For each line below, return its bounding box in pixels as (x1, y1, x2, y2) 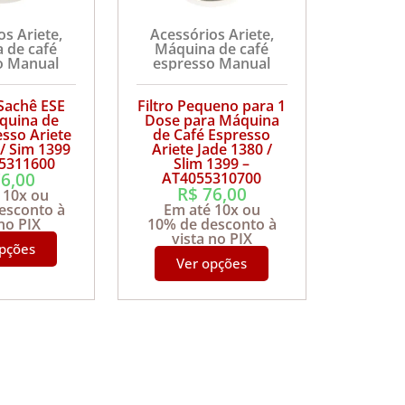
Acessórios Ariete (149, 24, 270, 44)
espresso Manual (153, 52, 271, 73)
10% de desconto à (146, 213, 277, 234)
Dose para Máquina (144, 109, 279, 130)
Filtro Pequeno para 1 (137, 95, 287, 116)
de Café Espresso (153, 124, 271, 145)
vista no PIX (171, 228, 252, 249)
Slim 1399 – (174, 153, 250, 174)
